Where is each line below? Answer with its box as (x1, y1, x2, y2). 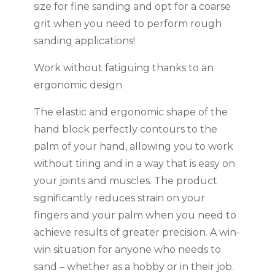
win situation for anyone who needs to (33, 244, 221, 256)
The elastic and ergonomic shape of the (33, 106, 228, 118)
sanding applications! (33, 35, 135, 47)
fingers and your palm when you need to (33, 209, 236, 222)
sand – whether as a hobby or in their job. (33, 261, 234, 273)
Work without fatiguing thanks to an (33, 62, 214, 74)
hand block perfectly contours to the (33, 123, 217, 136)
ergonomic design (33, 79, 122, 91)
